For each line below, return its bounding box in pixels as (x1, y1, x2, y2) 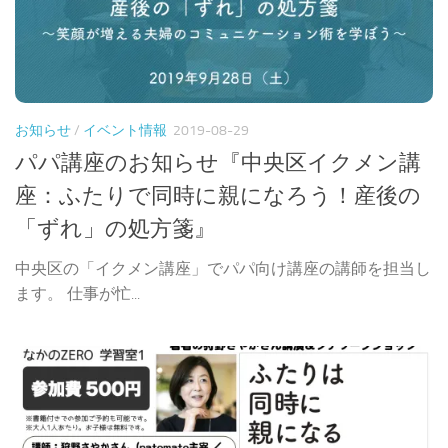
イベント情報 (83, 121, 167, 139)
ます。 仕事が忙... (15, 283, 140, 303)
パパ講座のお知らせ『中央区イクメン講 (15, 149, 421, 176)
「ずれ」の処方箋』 (15, 215, 216, 242)
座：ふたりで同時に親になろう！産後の (15, 182, 421, 209)
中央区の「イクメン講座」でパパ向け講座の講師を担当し (15, 258, 431, 278)
